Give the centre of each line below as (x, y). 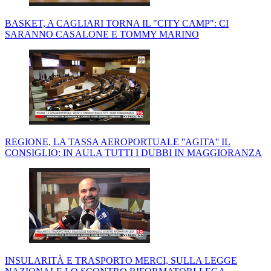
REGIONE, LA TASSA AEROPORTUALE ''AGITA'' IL (118, 142)
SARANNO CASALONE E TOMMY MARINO (102, 34)
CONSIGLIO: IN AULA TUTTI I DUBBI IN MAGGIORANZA (133, 153)
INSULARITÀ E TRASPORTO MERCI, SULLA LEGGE (121, 261)
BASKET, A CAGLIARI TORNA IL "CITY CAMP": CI (117, 24)
